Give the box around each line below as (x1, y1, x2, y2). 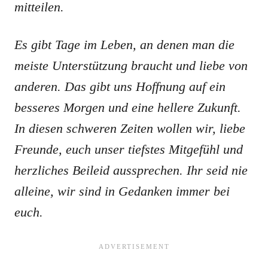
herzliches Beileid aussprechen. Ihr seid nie (14, 163, 248, 178)
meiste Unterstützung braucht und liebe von (14, 58, 248, 73)
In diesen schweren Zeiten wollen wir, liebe (14, 121, 245, 136)
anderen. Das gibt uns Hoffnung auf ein (14, 79, 226, 94)
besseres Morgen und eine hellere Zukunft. (14, 100, 241, 115)
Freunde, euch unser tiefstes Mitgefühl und (14, 142, 243, 157)
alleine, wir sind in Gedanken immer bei (14, 184, 230, 199)
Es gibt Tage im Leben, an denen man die (14, 37, 234, 52)
